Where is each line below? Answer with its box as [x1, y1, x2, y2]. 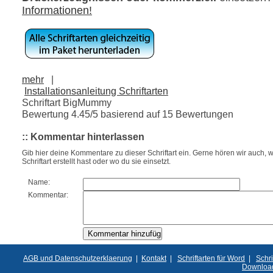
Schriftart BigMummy [22, 96, 112, 108]
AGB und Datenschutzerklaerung [23, 253, 132, 263]
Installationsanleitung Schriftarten [24, 85, 168, 96]
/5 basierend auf [90, 108, 162, 119]
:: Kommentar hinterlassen [22, 131, 144, 142]
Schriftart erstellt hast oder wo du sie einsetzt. [22, 157, 171, 166]
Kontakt [141, 253, 166, 263]
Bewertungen [173, 108, 233, 119]
